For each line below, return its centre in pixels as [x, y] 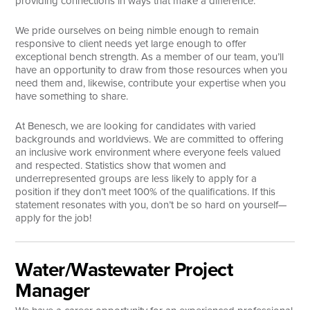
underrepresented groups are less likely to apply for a [136, 179]
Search [31, 24]
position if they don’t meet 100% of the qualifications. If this [146, 192]
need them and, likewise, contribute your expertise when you [151, 83]
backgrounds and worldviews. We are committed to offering [150, 139]
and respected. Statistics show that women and [121, 165]
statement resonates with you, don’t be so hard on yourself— [152, 205]
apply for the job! [54, 218]
